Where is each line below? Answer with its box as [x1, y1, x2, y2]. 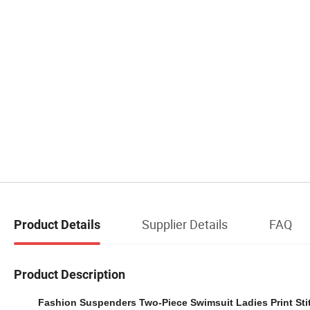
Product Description [14, 266, 125, 282]
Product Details [14, 217, 100, 232]
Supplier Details [142, 215, 228, 232]
